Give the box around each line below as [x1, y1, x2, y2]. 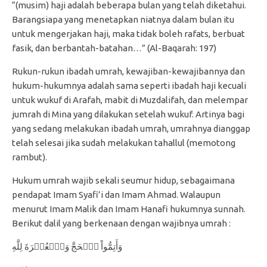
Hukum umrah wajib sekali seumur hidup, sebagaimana [12, 175, 235, 185]
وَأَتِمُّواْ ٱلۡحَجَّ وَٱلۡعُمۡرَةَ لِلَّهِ [12, 241, 122, 252]
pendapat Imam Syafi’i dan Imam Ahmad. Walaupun [12, 190, 221, 200]
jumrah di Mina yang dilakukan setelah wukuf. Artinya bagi [12, 109, 244, 119]
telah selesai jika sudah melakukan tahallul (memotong [12, 138, 235, 148]
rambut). [12, 152, 47, 162]
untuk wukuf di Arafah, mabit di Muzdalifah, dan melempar [12, 95, 248, 105]
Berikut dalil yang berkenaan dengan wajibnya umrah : [12, 218, 231, 228]
